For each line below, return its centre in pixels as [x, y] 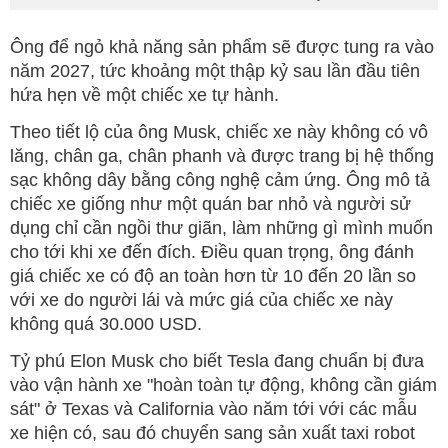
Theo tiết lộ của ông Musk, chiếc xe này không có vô [219, 131]
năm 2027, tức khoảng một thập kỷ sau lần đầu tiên [215, 70]
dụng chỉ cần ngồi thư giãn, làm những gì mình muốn [221, 227]
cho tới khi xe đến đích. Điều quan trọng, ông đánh [212, 251]
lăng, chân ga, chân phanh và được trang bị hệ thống [222, 155]
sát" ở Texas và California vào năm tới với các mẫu [213, 408]
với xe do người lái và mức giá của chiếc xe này [201, 299]
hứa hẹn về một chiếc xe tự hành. [147, 94]
